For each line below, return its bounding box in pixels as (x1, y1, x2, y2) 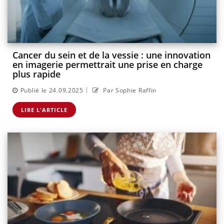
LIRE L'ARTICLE (21, 105, 67, 113)
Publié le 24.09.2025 (20, 85, 83, 94)
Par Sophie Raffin (101, 85, 157, 94)
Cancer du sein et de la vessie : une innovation (12, 49, 210, 61)
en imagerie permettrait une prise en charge (12, 58, 202, 71)
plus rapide (12, 68, 60, 80)
